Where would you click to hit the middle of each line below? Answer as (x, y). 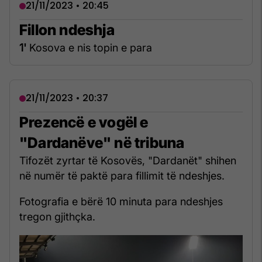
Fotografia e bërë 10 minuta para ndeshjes (121, 202)
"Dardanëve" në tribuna (102, 143)
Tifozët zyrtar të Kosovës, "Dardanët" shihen (128, 161)
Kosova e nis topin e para (89, 48)
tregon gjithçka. (57, 217)
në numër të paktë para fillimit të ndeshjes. (122, 176)
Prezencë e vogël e (84, 123)
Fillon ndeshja (67, 30)
